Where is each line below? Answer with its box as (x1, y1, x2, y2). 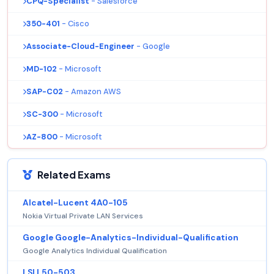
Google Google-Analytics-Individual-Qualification (23, 232, 239, 243)
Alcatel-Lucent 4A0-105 (23, 198, 128, 209)
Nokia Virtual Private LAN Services (23, 211, 143, 221)
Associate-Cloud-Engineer (26, 41, 135, 52)
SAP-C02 (26, 86, 63, 97)
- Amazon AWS (65, 86, 121, 97)
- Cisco (62, 18, 89, 29)
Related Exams (37, 168, 111, 182)
